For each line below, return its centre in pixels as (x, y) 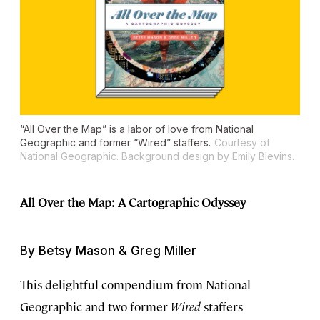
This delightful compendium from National (135, 285)
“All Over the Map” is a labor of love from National (137, 129)
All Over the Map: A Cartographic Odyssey (133, 202)
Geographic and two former (95, 307)
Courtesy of (242, 143)
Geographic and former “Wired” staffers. (115, 143)
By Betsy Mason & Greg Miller (108, 251)
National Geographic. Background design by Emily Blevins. (157, 156)
